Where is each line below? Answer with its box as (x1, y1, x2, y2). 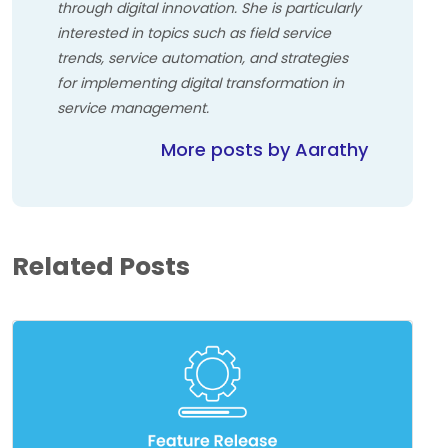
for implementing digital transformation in (57, 73, 344, 94)
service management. (57, 98, 209, 119)
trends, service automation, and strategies (57, 48, 348, 69)
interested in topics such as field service (57, 23, 331, 44)
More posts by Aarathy (161, 137, 368, 163)
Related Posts (12, 249, 190, 285)
